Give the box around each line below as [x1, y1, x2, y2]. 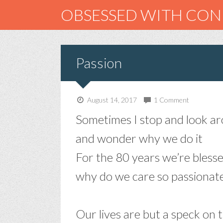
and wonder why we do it [76, 131, 203, 145]
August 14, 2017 [85, 96, 137, 104]
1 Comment [154, 96, 190, 104]
